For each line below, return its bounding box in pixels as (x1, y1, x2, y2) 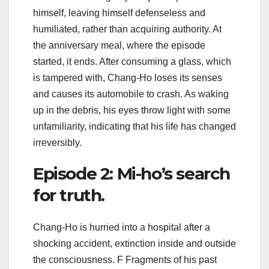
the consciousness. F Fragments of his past (33, 255, 217, 265)
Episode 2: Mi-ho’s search (33, 163, 231, 184)
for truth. (33, 184, 104, 205)
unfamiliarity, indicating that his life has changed (33, 121, 236, 131)
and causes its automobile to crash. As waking (33, 88, 229, 99)
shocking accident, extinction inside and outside (33, 238, 236, 249)
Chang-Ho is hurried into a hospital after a (33, 222, 210, 233)
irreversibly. (33, 137, 82, 148)
